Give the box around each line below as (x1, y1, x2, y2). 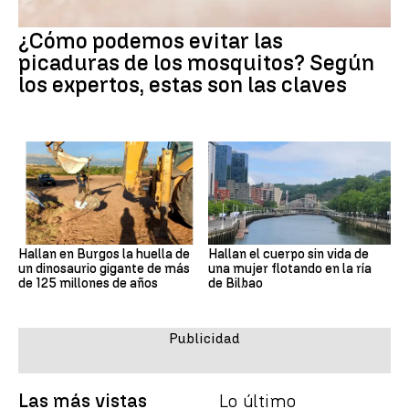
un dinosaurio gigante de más (18, 260, 190, 277)
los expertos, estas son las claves (18, 71, 347, 99)
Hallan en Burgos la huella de (18, 246, 190, 262)
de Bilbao (208, 275, 263, 291)
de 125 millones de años (18, 275, 158, 291)
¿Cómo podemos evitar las (18, 27, 283, 55)
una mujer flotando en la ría (208, 260, 372, 277)
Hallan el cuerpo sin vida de (208, 246, 369, 262)
